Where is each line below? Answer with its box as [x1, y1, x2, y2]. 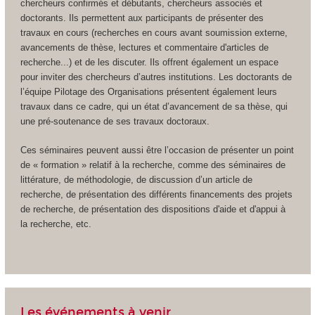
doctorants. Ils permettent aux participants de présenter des [20, 13, 264, 24]
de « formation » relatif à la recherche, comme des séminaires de [20, 159, 285, 170]
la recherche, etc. [20, 218, 91, 229]
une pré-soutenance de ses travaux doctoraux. [20, 116, 210, 127]
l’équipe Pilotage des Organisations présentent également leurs [20, 86, 277, 98]
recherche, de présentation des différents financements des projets [20, 188, 292, 200]
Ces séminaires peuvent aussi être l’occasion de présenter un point [20, 144, 294, 155]
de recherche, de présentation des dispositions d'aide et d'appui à [20, 203, 285, 214]
